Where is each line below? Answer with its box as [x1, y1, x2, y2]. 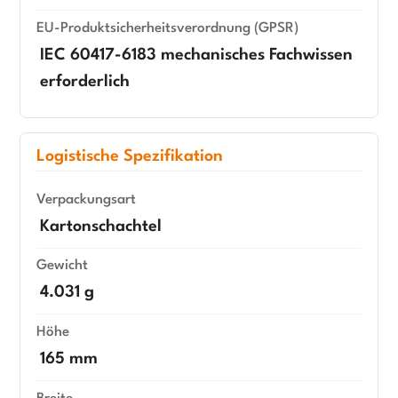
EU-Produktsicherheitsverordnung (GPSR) [36, 21, 298, 36]
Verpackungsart [36, 192, 136, 207]
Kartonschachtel [40, 218, 162, 235]
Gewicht [36, 259, 88, 274]
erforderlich [40, 74, 130, 91]
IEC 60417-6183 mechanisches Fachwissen [40, 47, 353, 64]
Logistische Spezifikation [36, 148, 223, 165]
